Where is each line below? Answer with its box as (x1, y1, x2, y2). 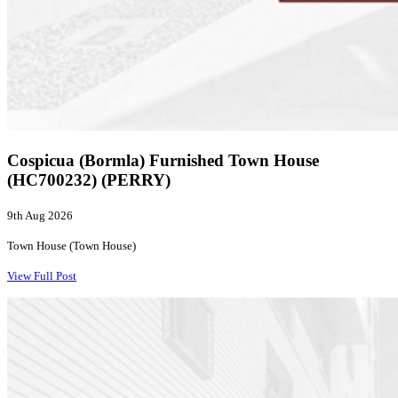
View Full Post (7, 268, 76, 283)
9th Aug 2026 (7, 208, 73, 222)
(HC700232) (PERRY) (7, 171, 171, 190)
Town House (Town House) (7, 238, 136, 252)
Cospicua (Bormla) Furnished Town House (7, 151, 319, 171)
